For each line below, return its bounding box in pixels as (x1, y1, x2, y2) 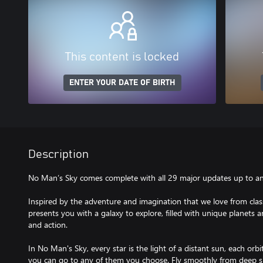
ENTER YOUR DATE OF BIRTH (69, 79, 176, 87)
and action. (28, 219, 68, 230)
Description (28, 149, 89, 160)
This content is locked (65, 51, 179, 63)
